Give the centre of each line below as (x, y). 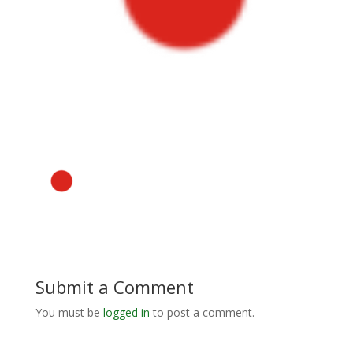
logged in (126, 313)
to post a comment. (202, 313)
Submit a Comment (114, 287)
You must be (69, 313)
